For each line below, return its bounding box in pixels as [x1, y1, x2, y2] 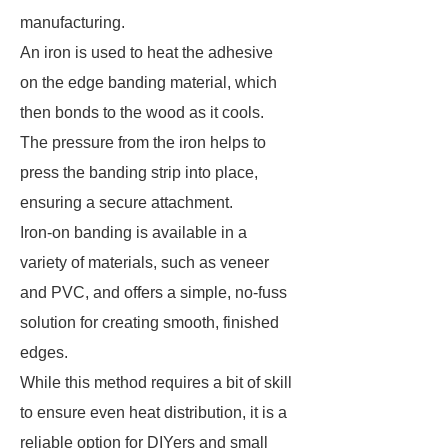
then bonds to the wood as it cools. [20, 104, 268, 121]
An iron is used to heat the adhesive [20, 44, 273, 61]
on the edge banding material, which [20, 74, 277, 91]
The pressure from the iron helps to [20, 134, 266, 151]
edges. [20, 344, 72, 361]
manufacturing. [20, 14, 129, 31]
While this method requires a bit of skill [20, 374, 292, 391]
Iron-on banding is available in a [20, 224, 247, 241]
